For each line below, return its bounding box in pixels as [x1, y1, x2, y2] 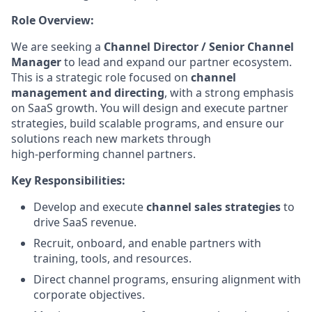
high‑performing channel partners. [11, 146, 196, 162]
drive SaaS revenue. [33, 214, 136, 230]
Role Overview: [11, 13, 94, 28]
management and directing [11, 85, 164, 100]
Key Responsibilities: [11, 173, 125, 188]
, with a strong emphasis [164, 85, 294, 100]
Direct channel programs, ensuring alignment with [33, 272, 301, 287]
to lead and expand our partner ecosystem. [61, 54, 292, 70]
